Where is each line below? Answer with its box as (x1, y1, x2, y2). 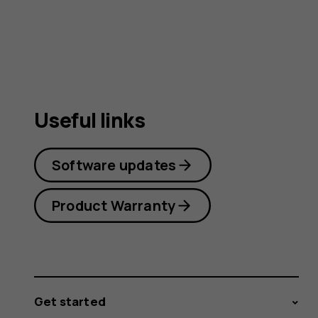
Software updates (52, 155, 177, 175)
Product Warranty (52, 195, 176, 215)
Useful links (34, 106, 146, 134)
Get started (34, 292, 106, 309)
